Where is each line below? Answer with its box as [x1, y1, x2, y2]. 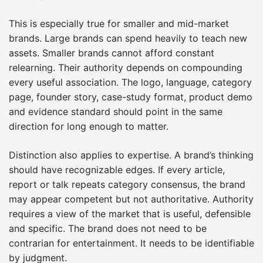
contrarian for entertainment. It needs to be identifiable [9, 237, 254, 249]
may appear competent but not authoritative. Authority [9, 193, 254, 205]
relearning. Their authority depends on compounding [9, 61, 242, 73]
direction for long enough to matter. [9, 120, 168, 132]
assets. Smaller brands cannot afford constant [9, 46, 214, 59]
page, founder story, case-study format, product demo [9, 90, 252, 103]
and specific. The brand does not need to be [9, 222, 207, 234]
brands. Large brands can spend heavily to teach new [9, 32, 247, 44]
